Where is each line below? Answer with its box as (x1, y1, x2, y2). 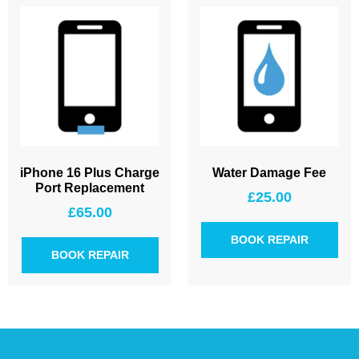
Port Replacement (35, 180, 144, 195)
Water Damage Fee (212, 165, 326, 179)
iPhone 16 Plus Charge (20, 165, 159, 179)
